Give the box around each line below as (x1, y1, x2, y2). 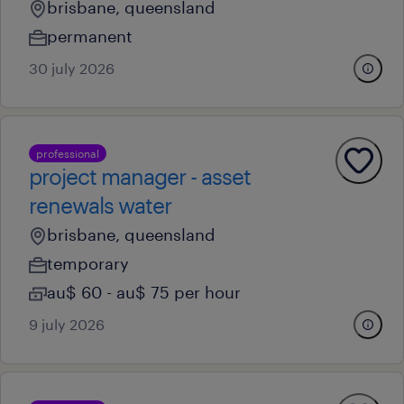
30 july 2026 (29, 60, 115, 77)
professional (36, 147, 99, 160)
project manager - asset (29, 163, 251, 189)
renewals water (29, 192, 171, 218)
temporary (47, 253, 129, 273)
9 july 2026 (29, 316, 105, 333)
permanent (47, 26, 133, 46)
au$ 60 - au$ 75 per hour (47, 282, 241, 302)
